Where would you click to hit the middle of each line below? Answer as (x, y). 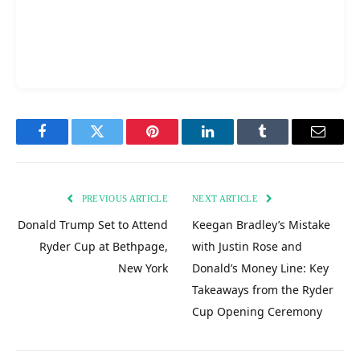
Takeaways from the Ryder (263, 289)
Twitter (117, 143)
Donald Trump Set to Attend (93, 224)
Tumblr (283, 143)
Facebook (69, 143)
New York (143, 268)
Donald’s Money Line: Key (260, 268)
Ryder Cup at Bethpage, (104, 246)
